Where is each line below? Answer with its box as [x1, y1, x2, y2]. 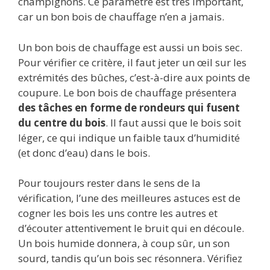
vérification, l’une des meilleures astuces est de [18, 191, 240, 206]
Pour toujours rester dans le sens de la [18, 176, 201, 190]
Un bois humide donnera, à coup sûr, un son [18, 236, 230, 251]
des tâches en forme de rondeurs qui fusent [18, 100, 240, 115]
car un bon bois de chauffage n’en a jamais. [18, 10, 227, 24]
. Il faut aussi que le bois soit [105, 115, 241, 130]
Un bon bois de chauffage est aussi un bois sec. [18, 40, 242, 54]
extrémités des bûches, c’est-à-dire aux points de [18, 70, 250, 84]
